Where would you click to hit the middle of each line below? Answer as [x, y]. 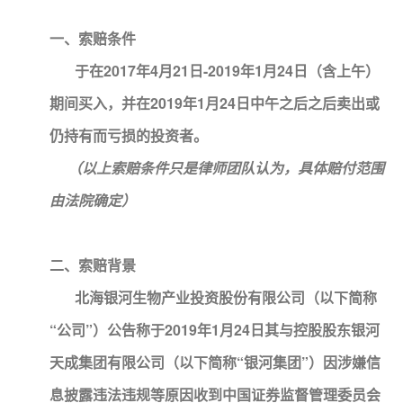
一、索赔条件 [93, 38]
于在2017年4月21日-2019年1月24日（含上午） [215, 71]
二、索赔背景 [93, 265]
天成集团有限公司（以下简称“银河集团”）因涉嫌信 [215, 362]
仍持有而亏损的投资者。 [129, 135]
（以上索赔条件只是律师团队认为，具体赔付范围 [226, 168]
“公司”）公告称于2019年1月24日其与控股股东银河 [215, 330]
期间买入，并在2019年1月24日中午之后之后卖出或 [215, 103]
